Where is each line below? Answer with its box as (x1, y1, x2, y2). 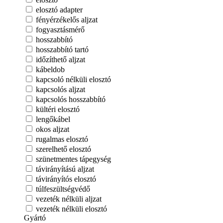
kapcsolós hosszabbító (36, 95, 106, 104)
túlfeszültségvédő (36, 185, 90, 193)
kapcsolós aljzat (36, 85, 85, 94)
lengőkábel (36, 115, 70, 123)
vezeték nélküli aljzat (36, 195, 102, 203)
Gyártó (24, 214, 46, 222)
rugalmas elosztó (36, 135, 88, 143)
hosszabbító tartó (36, 45, 89, 54)
